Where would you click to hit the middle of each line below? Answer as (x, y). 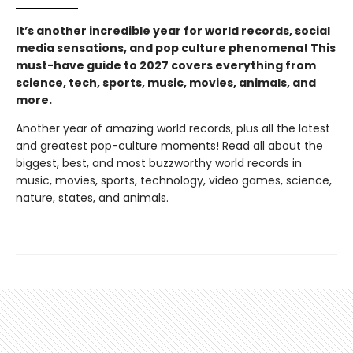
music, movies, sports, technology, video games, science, (174, 180)
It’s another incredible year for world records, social (173, 30)
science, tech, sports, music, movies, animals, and (166, 82)
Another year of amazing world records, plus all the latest (173, 128)
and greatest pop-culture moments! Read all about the (169, 145)
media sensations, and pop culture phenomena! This (176, 48)
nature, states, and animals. (92, 197)
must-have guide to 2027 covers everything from (166, 65)
